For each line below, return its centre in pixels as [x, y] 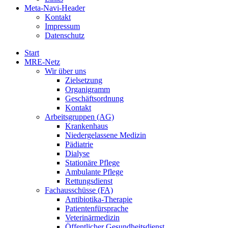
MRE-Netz [42, 62]
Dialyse [77, 154]
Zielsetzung [84, 80]
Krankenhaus [87, 126]
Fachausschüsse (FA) [79, 190]
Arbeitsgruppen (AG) [79, 117]
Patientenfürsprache [97, 209]
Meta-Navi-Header [55, 8]
